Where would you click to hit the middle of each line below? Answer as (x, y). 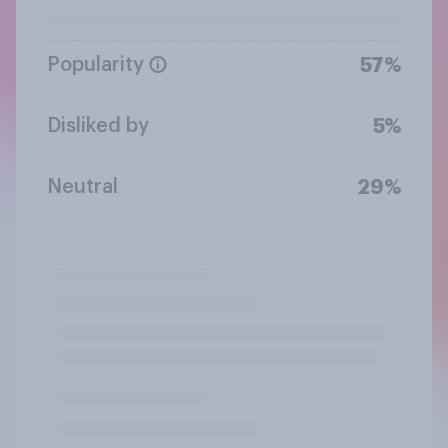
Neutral (82, 186)
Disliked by (98, 125)
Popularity (95, 64)
